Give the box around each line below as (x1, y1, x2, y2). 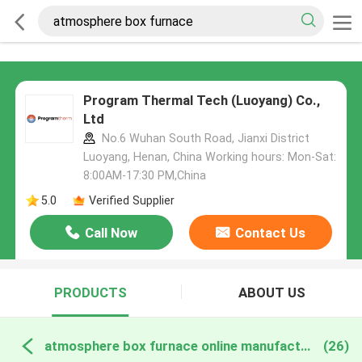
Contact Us (234, 225, 305, 242)
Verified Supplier (88, 193, 175, 207)
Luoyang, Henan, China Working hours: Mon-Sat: (82, 150, 336, 164)
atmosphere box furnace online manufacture (300, 337, 310, 354)
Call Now (85, 225, 138, 242)
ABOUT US (238, 284, 305, 301)
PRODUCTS (53, 284, 127, 301)
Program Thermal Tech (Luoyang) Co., (82, 92, 320, 109)
